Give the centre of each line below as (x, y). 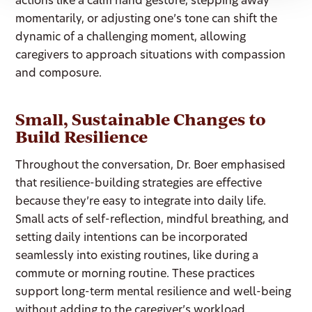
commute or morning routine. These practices (135, 274)
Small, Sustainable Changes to (141, 119)
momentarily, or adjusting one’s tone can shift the (147, 19)
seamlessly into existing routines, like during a (137, 256)
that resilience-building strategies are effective (139, 184)
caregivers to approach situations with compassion (151, 56)
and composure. (59, 74)
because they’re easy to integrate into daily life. (141, 202)
